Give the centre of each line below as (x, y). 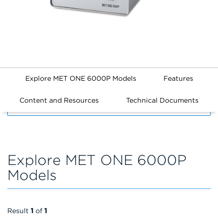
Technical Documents (162, 100)
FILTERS (25, 107)
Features (178, 79)
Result (19, 211)
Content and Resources (59, 100)
